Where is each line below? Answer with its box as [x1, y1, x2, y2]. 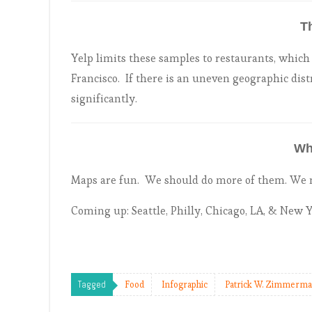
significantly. [71, 91, 140, 106]
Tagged [78, 279, 106, 290]
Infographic [162, 279, 208, 290]
